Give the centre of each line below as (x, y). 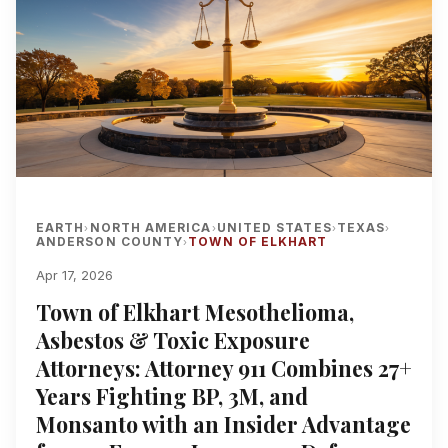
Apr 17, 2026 (74, 275)
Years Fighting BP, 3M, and (172, 395)
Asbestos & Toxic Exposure (173, 339)
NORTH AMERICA (150, 227)
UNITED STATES (274, 227)
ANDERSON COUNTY (110, 241)
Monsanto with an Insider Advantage (223, 423)
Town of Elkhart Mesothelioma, (195, 311)
